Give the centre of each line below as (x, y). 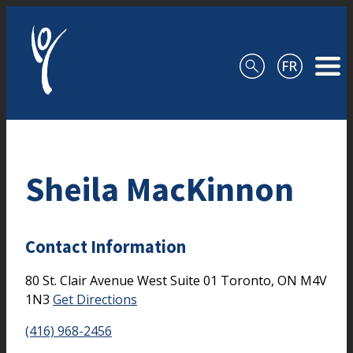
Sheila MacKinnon (160, 188)
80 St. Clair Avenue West (98, 280)
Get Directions (95, 299)
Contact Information (106, 247)
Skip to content (51, 16)
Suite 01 (195, 280)
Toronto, (249, 280)
